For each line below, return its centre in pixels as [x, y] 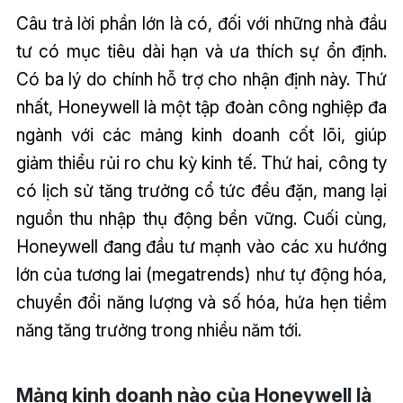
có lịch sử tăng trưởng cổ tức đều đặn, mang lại [201, 190]
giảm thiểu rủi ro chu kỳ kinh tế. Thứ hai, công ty [201, 162]
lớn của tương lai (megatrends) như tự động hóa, [201, 274]
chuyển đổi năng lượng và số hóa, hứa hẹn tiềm [201, 302]
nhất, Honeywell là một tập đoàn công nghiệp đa [201, 107]
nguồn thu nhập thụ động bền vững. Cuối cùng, [201, 218]
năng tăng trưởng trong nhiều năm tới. [158, 330]
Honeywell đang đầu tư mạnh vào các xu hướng [201, 246]
